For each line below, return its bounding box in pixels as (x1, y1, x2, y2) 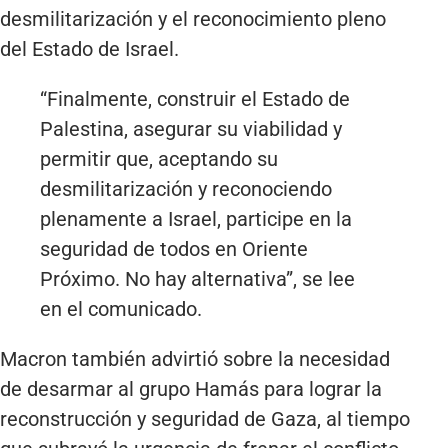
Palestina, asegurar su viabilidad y (40, 117, 342, 142)
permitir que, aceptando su (40, 147, 278, 172)
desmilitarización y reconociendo (40, 177, 332, 202)
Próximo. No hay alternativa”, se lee (40, 267, 355, 292)
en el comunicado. (40, 297, 202, 322)
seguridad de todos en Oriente (40, 237, 308, 262)
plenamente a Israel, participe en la (40, 207, 352, 232)
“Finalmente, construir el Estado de (40, 87, 350, 112)
